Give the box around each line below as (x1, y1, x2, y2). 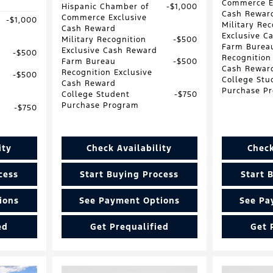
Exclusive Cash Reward (61, 45, 157, 55)
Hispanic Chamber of (61, 1, 149, 12)
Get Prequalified (90, 221, 169, 232)
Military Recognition (61, 34, 146, 44)
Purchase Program (61, 100, 139, 110)
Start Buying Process (80, 169, 179, 180)
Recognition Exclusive (61, 67, 152, 77)
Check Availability (87, 143, 172, 154)
